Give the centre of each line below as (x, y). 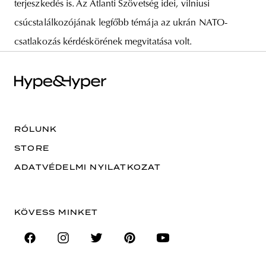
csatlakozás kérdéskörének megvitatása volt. (103, 42)
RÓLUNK (36, 129)
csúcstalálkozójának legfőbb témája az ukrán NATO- (121, 23)
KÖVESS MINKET (56, 212)
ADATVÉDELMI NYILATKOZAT (88, 167)
